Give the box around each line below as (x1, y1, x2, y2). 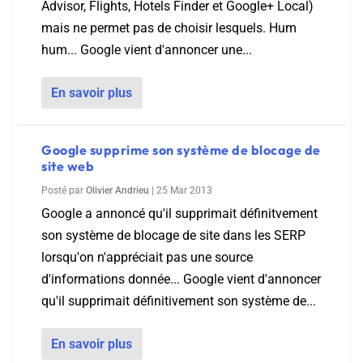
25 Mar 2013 (156, 185, 212, 196)
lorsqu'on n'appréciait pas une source (41, 250, 253, 265)
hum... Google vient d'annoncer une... (41, 42, 252, 58)
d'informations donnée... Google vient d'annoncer (41, 271, 321, 287)
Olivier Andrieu (86, 185, 149, 196)
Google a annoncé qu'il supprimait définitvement (41, 206, 318, 221)
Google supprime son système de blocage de (41, 142, 321, 158)
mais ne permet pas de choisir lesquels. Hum (41, 20, 297, 36)
